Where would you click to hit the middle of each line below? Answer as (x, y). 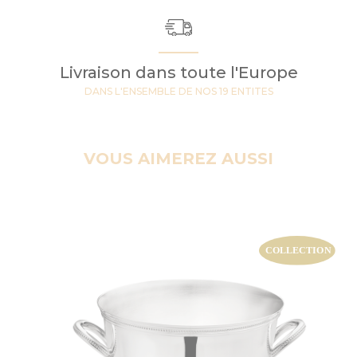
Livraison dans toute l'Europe (178, 72)
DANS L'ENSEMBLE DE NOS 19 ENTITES (178, 91)
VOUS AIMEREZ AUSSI (178, 158)
